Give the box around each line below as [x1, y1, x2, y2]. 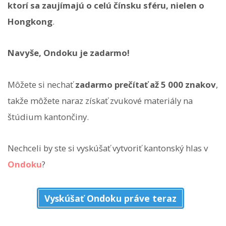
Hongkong [8, 16, 52, 28]
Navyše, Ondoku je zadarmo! [8, 47, 130, 59]
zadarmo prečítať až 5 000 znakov [75, 78, 216, 90]
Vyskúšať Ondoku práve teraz [44, 192, 177, 205]
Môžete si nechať [8, 78, 75, 90]
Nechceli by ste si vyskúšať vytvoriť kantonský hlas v [8, 142, 208, 154]
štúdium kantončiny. [8, 110, 89, 123]
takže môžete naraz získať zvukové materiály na [8, 94, 193, 106]
